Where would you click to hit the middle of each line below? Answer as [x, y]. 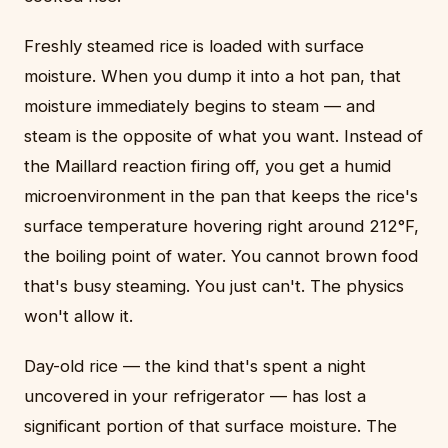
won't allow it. [78, 315]
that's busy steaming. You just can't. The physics [214, 285]
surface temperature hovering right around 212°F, [221, 225]
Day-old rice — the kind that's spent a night [195, 365]
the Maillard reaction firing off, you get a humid [207, 165]
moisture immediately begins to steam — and [199, 105]
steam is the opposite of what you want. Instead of [223, 135]
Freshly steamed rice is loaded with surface [194, 45]
